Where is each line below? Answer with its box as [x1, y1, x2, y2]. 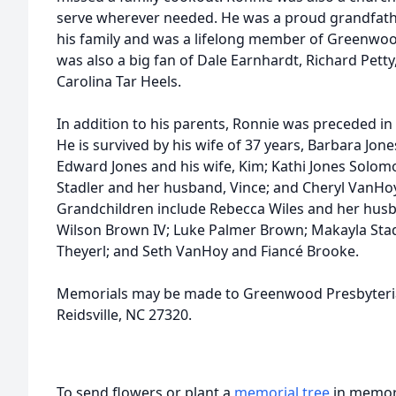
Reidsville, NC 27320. [57, 305, 192, 324]
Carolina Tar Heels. [57, 72, 181, 91]
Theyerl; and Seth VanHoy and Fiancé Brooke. [57, 241, 359, 261]
